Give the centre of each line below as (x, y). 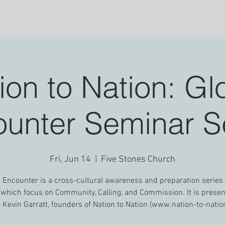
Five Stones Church (138, 159)
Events (121, 18)
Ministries (167, 18)
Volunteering (70, 18)
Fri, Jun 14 (70, 159)
